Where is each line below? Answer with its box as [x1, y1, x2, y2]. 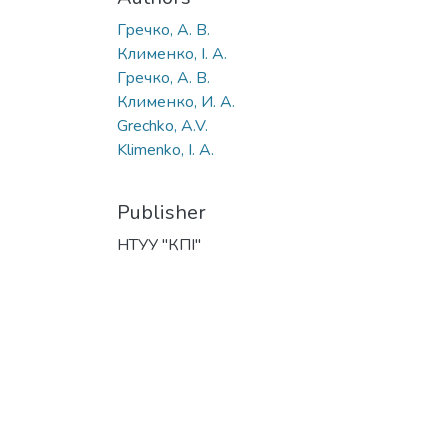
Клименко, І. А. [117, 43, 227, 65]
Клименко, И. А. [117, 91, 235, 113]
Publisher [117, 199, 206, 226]
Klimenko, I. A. [117, 139, 214, 161]
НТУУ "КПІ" [117, 234, 201, 256]
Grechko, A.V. [117, 115, 208, 137]
